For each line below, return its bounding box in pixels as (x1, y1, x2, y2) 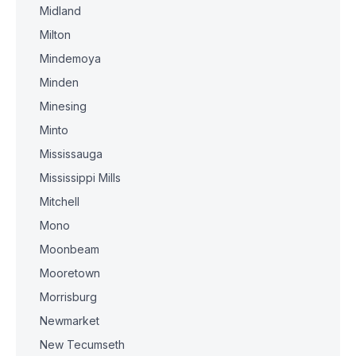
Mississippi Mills (40, 171, 121, 184)
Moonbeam (40, 242, 99, 256)
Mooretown (40, 266, 100, 280)
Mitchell (40, 195, 79, 208)
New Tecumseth (40, 338, 125, 351)
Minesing (40, 99, 87, 113)
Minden (40, 75, 79, 89)
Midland (40, 4, 81, 17)
